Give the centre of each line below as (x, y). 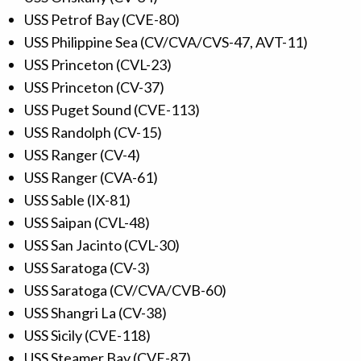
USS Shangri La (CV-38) (95, 313)
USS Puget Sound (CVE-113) (112, 110)
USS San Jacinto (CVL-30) (102, 245)
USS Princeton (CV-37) (94, 87)
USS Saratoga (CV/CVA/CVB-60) (125, 290)
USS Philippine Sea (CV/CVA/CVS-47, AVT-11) (166, 42)
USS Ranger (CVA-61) (91, 178)
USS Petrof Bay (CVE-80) (102, 20)
